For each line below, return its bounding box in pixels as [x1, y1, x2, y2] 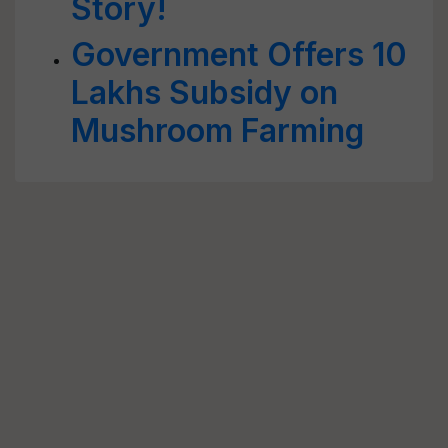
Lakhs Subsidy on [71, 73, 338, 112]
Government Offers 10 [71, 35, 407, 74]
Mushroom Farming [71, 111, 364, 150]
